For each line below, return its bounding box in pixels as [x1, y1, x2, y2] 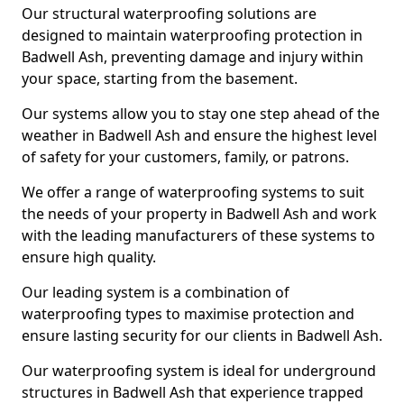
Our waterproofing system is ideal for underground [22, 361, 376, 381]
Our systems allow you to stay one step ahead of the [22, 104, 380, 124]
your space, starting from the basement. [22, 69, 298, 88]
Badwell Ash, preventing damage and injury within [22, 47, 363, 67]
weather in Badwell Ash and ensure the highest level [22, 125, 377, 145]
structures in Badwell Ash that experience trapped [22, 382, 363, 402]
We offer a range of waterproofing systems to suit [22, 182, 364, 202]
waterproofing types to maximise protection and [22, 304, 354, 324]
